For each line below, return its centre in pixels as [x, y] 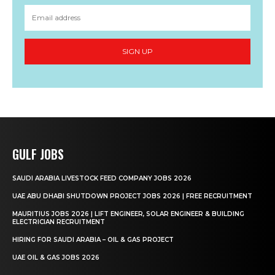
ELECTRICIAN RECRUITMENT [59, 222]
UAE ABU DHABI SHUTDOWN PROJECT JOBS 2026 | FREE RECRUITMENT [132, 196]
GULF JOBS [38, 154]
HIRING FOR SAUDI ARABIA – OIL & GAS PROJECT [93, 239]
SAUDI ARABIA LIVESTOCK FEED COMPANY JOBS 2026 [102, 178]
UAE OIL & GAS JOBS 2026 [56, 257]
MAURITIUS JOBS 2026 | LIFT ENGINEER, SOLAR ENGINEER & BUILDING [128, 214]
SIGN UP [137, 52]
